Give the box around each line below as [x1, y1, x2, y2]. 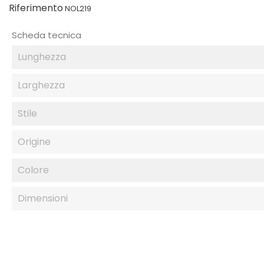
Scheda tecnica [12, 28, 81, 41]
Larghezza [18, 78, 65, 92]
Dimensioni [18, 191, 68, 205]
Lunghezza [18, 49, 66, 64]
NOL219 [65, 2, 91, 14]
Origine [18, 134, 51, 148]
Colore [18, 163, 49, 177]
